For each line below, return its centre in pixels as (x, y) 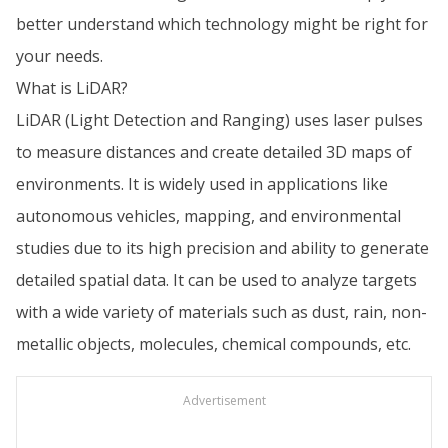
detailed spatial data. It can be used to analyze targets (216, 280)
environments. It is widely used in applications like (202, 184)
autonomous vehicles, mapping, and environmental (208, 216)
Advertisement (224, 400)
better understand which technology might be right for (222, 24)
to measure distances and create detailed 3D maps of (214, 152)
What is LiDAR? (72, 88)
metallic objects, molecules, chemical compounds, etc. (213, 344)
